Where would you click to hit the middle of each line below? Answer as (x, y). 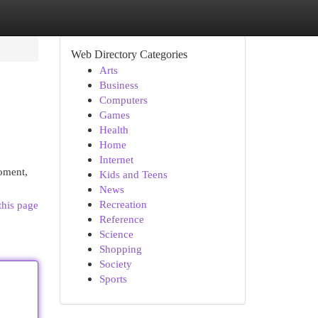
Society (115, 264)
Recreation (123, 204)
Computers (123, 100)
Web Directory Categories (129, 54)
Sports (113, 279)
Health (114, 130)
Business (119, 85)
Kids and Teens (133, 174)
